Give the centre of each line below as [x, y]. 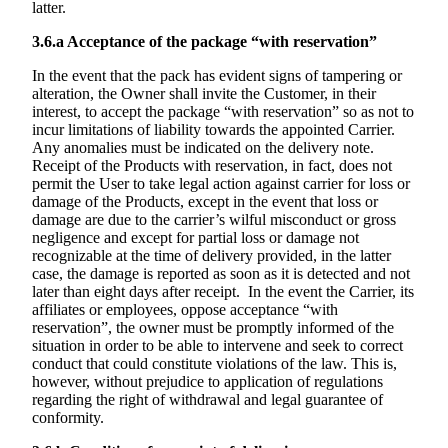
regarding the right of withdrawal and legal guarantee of [207, 400]
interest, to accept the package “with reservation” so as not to [223, 112]
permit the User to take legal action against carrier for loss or [221, 184]
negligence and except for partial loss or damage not [195, 238]
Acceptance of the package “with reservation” [222, 42]
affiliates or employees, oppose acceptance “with [185, 310]
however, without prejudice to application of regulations [207, 382]
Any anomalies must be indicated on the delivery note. [203, 148]
